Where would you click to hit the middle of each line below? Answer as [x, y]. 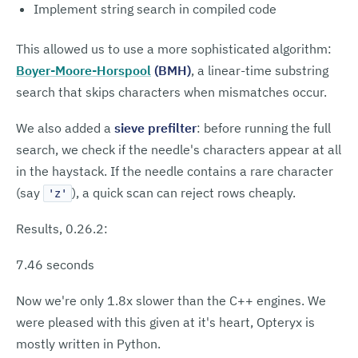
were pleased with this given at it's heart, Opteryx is [165, 322]
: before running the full [264, 128]
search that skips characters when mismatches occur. [171, 92]
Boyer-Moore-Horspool [84, 70]
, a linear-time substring [260, 70]
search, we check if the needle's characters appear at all [179, 149]
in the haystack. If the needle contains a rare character [175, 171]
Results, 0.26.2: [62, 229]
